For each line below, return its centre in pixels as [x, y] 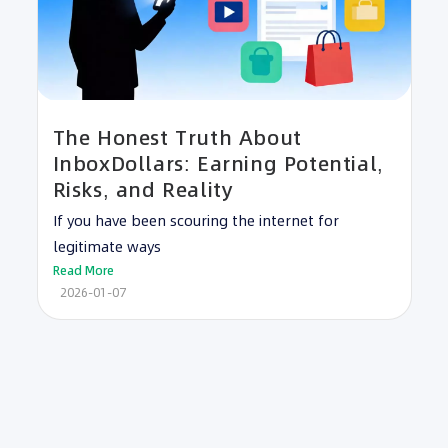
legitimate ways [106, 247]
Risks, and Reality [143, 190]
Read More [83, 271]
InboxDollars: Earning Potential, [218, 164]
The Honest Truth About [177, 138]
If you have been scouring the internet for [195, 221]
